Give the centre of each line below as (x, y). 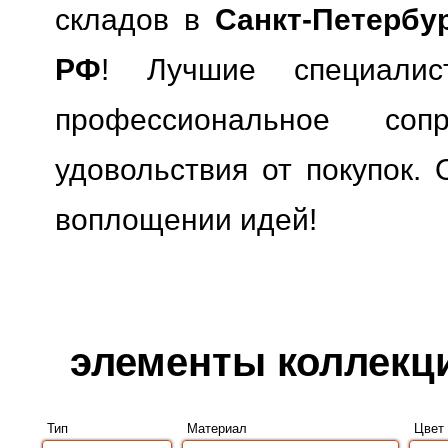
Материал (216, 429)
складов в (135, 20)
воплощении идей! (186, 220)
